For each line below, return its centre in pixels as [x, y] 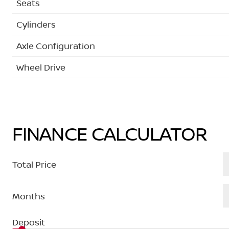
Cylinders [36, 24]
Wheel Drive [41, 67]
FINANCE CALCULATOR [110, 134]
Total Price [34, 164]
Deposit [29, 222]
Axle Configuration [56, 45]
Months [29, 196]
